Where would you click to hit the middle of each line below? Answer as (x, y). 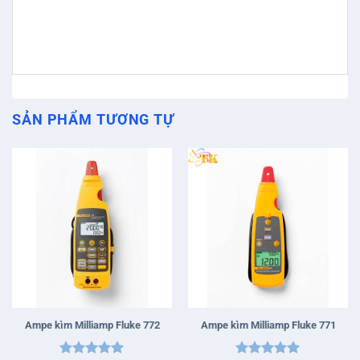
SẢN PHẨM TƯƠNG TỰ (93, 120)
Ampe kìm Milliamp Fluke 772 (92, 325)
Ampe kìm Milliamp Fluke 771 (268, 325)
